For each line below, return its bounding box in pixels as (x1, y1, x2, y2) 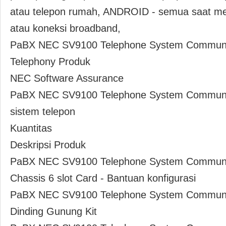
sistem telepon (10, 106, 75, 117)
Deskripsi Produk (10, 139, 86, 150)
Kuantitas (10, 123, 52, 134)
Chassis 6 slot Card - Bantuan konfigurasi (10, 173, 196, 184)
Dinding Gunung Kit (10, 206, 97, 217)
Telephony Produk (10, 56, 90, 67)
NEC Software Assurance (10, 73, 124, 84)
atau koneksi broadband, (10, 23, 121, 34)
